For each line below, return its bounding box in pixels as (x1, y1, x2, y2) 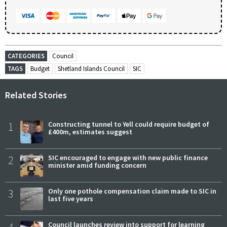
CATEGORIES (8, 52, 45, 61)
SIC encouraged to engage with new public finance (48, 153, 208, 163)
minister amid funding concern (48, 161, 146, 170)
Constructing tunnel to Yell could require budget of (48, 120, 209, 129)
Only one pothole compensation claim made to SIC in (48, 186, 216, 196)
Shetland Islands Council (58, 64, 125, 73)
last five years (48, 194, 93, 204)
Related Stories (5, 89, 67, 101)
